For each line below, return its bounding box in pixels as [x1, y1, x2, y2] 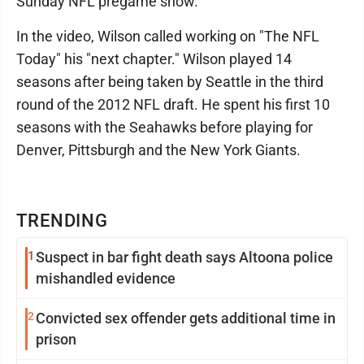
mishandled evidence [36, 269, 175, 287]
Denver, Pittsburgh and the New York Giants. [16, 141, 301, 158]
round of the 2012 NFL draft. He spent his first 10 [16, 95, 330, 113]
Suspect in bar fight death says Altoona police [36, 248, 333, 266]
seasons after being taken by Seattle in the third [16, 72, 323, 90]
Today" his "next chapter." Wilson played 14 [16, 50, 292, 67]
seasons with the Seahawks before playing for [16, 118, 313, 136]
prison [36, 330, 76, 348]
